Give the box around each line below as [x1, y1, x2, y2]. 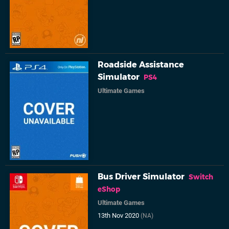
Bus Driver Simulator [98, 171, 185, 181]
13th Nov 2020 [98, 211, 141, 219]
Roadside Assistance [98, 60, 185, 70]
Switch [189, 172, 214, 181]
